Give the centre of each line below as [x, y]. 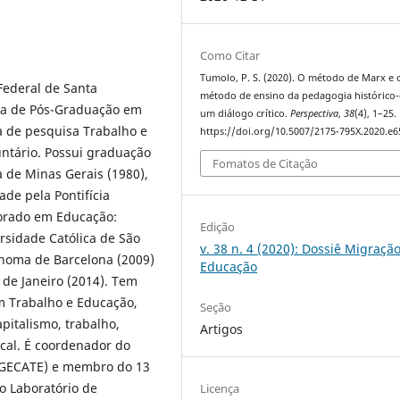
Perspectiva [315, 114]
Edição [218, 227]
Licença [220, 389]
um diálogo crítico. [246, 114]
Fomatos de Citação [266, 163]
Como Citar [230, 56]
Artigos [222, 329]
